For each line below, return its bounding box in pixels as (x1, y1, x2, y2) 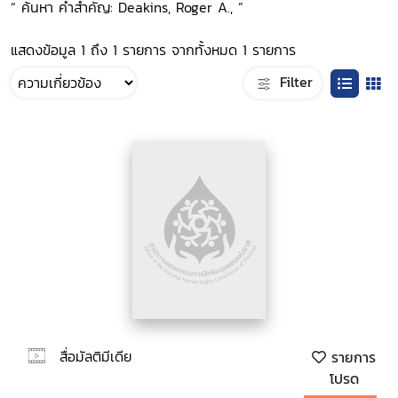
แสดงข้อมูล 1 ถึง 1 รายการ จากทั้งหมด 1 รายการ (11, 39, 296, 60)
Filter (275, 70, 313, 92)
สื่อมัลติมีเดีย (60, 345, 131, 367)
